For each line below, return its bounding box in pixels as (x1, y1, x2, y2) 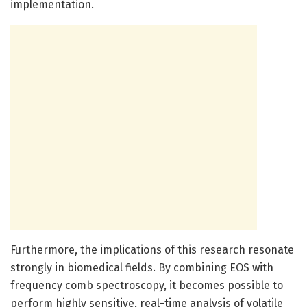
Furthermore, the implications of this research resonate (10, 243, 294, 256)
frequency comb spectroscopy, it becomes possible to (10, 278, 283, 292)
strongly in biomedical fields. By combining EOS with (10, 260, 273, 274)
